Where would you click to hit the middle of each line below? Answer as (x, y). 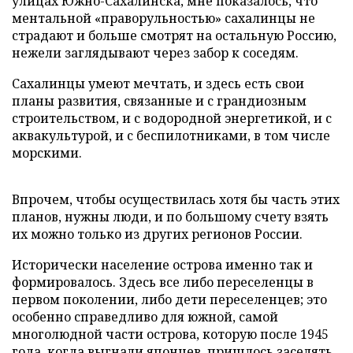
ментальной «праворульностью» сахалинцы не (163, 18)
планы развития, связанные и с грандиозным (159, 100)
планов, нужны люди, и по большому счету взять (170, 216)
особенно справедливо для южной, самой (145, 316)
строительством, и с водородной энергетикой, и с (172, 118)
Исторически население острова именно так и (162, 264)
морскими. (47, 152)
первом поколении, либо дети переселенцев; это (169, 299)
